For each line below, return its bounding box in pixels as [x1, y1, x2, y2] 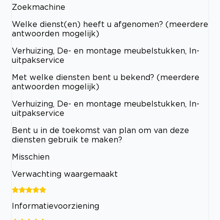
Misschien [12, 152, 50, 162]
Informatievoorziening [12, 201, 99, 211]
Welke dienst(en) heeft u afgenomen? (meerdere [12, 20, 208, 29]
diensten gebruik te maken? [12, 135, 122, 144]
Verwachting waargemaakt [12, 169, 118, 179]
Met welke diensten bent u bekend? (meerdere [12, 73, 199, 82]
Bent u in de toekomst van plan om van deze [12, 126, 189, 135]
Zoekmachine [12, 2, 65, 12]
